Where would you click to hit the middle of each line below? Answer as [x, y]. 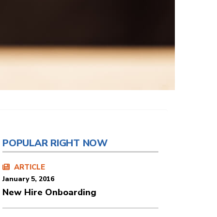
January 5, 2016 [28, 179]
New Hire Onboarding [49, 192]
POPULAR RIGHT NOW [55, 143]
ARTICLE [29, 167]
